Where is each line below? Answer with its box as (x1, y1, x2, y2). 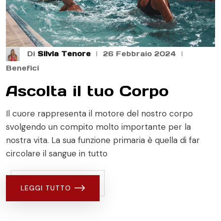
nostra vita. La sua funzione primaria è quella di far (6, 135, 200, 146)
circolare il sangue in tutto (6, 148, 108, 159)
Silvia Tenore (37, 49, 91, 58)
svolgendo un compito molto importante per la (6, 121, 191, 133)
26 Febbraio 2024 (103, 49, 176, 58)
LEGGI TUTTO (21, 184, 71, 193)
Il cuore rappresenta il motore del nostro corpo (6, 108, 193, 119)
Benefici (6, 64, 39, 73)
